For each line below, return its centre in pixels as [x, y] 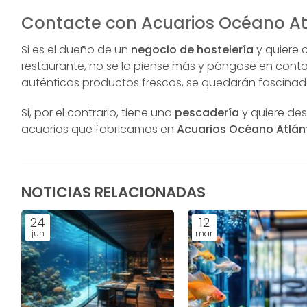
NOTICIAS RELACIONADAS [114, 193]
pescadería [206, 113]
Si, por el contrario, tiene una [97, 113]
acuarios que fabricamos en [99, 130]
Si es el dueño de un [75, 50]
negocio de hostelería [191, 50]
